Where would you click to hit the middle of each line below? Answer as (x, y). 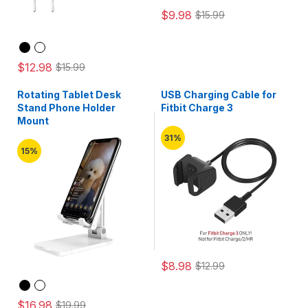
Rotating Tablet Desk (69, 95)
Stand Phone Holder (66, 108)
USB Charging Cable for (219, 95)
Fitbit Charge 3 (197, 108)
